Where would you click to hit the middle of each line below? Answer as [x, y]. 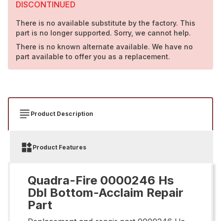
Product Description [62, 113]
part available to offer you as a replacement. [93, 56]
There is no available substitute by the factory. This [106, 23]
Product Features [59, 147]
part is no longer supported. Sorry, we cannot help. [103, 33]
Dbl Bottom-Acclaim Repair [106, 192]
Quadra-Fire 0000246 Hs [101, 180]
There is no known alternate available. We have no [104, 46]
